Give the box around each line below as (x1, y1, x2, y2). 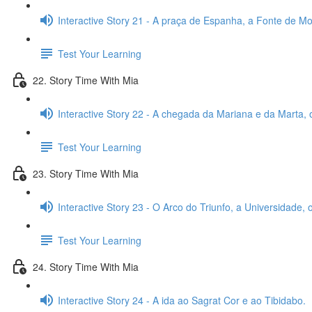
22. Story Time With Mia (33, 72, 139, 87)
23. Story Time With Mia (33, 166, 139, 180)
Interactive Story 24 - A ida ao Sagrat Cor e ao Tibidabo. (58, 292, 306, 307)
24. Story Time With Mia (33, 259, 139, 274)
